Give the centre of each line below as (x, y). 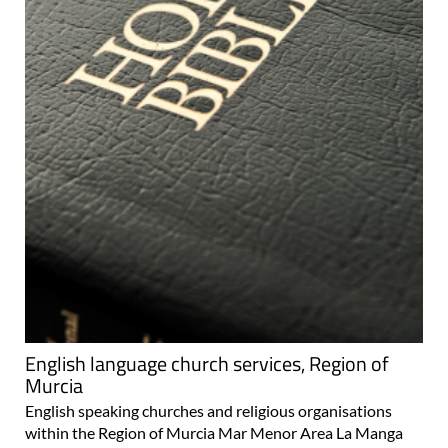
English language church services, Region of (207, 364)
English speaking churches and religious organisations (208, 411)
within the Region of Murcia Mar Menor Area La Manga (214, 433)
